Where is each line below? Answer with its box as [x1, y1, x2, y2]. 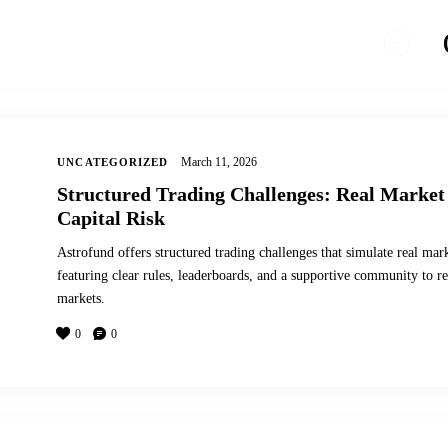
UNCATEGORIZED [57, 155, 169, 168]
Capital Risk [57, 206, 166, 229]
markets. [57, 290, 106, 306]
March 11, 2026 [180, 154, 257, 169]
